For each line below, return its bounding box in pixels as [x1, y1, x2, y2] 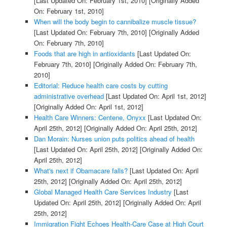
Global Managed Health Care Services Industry [33, 187, 172, 197]
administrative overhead [33, 91, 104, 101]
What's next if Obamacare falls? [33, 166, 128, 176]
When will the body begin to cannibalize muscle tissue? [33, 17, 196, 27]
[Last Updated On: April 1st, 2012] [103, 91, 206, 101]
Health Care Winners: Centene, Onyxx [33, 112, 146, 123]
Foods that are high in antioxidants [33, 49, 135, 59]
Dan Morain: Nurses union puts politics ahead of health [33, 134, 195, 144]
